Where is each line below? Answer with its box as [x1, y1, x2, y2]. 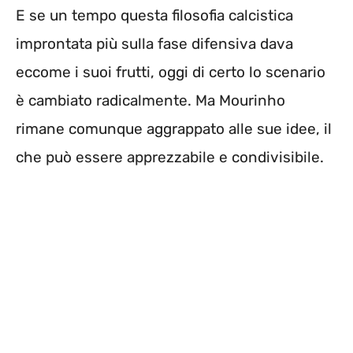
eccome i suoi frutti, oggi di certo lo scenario [16, 63, 325, 82]
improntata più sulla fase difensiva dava [16, 35, 293, 54]
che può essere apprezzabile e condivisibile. [16, 148, 324, 167]
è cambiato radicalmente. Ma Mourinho [16, 91, 285, 110]
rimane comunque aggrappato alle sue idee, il [16, 120, 332, 139]
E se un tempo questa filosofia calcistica [16, 6, 293, 25]
